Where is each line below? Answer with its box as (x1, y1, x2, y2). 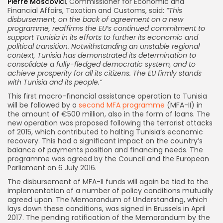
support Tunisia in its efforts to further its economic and (7, 32, 198, 42)
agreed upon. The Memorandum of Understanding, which (7, 194, 208, 205)
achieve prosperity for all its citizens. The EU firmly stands (7, 68, 202, 78)
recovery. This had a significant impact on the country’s (7, 135, 203, 146)
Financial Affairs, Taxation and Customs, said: (7, 5, 166, 15)
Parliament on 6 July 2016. (7, 162, 97, 173)
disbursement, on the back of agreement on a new (7, 14, 183, 24)
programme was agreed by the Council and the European (7, 153, 209, 164)
